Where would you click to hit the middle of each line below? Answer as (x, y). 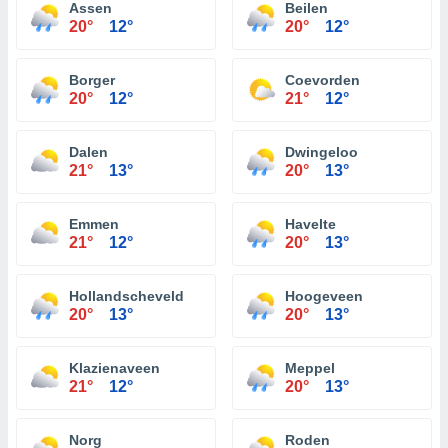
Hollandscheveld (126, 296)
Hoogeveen (324, 296)
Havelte (310, 224)
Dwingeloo (321, 152)
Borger (92, 80)
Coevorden (322, 80)
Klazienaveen (114, 368)
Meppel (310, 368)
